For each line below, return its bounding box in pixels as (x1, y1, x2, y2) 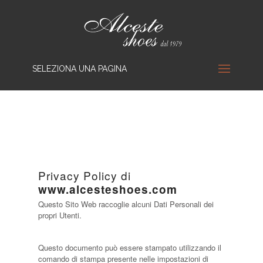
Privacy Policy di (38, 167, 131, 183)
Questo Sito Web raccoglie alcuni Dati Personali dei (38, 198, 214, 210)
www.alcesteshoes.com (38, 181, 177, 197)
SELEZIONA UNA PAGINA (32, 64, 127, 73)
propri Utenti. (38, 210, 82, 221)
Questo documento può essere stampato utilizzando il (38, 242, 221, 253)
